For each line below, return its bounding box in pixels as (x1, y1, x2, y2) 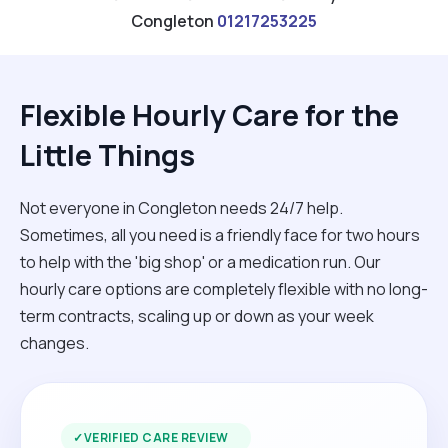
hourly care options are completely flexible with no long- (20, 277, 428, 300)
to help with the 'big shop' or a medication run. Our (20, 250, 381, 273)
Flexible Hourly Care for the (20, 94, 399, 135)
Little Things (20, 134, 195, 175)
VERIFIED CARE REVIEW (83, 428, 229, 446)
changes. (20, 331, 89, 354)
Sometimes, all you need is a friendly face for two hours (20, 223, 420, 246)
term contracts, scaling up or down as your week (20, 304, 374, 327)
